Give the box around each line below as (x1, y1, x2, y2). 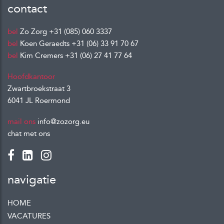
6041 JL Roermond (7, 95, 70, 105)
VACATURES (7, 211, 50, 220)
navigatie (7, 172, 56, 186)
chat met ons (7, 128, 50, 138)
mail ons (7, 116, 35, 126)
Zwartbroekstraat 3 (7, 83, 70, 93)
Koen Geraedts (18, 38, 71, 48)
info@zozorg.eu (37, 116, 89, 126)
